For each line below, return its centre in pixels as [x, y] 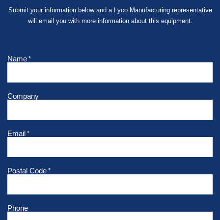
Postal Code [27, 170]
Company [23, 96]
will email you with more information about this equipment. [110, 21]
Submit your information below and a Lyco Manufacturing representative [110, 10]
